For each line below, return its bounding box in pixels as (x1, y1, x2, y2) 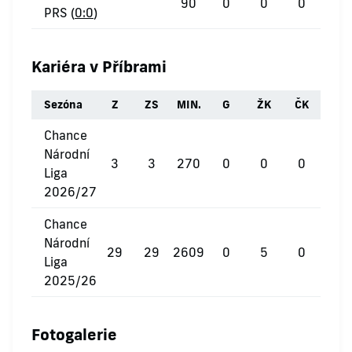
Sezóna (44, 97, 82, 112)
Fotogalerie (31, 324, 117, 344)
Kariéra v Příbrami (31, 56, 167, 76)
